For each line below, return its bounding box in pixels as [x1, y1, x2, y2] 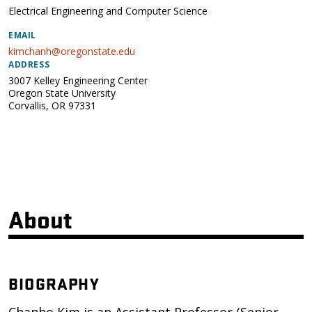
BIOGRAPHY [8, 272, 100, 295]
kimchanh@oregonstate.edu [8, 45, 135, 58]
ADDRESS [8, 58, 50, 70]
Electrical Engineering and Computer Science [8, 4, 208, 17]
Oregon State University [8, 86, 116, 100]
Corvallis [8, 99, 46, 112]
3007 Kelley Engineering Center [8, 74, 148, 87]
